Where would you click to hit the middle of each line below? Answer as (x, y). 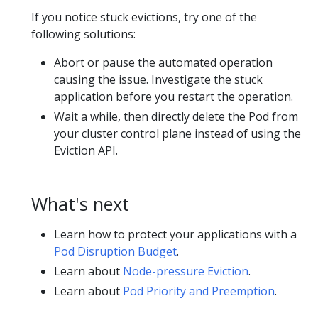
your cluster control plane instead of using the (177, 133)
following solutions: (83, 34)
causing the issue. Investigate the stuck (158, 79)
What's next (80, 203)
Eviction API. (86, 150)
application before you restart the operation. (174, 96)
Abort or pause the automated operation (163, 62)
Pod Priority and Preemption (199, 291)
